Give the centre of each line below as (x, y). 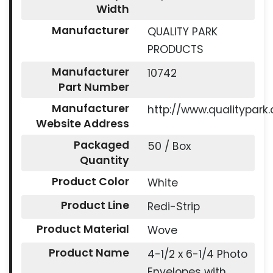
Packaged (101, 145)
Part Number (94, 87)
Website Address (82, 124)
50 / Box (169, 147)
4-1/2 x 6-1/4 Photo (197, 254)
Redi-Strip (173, 207)
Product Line (95, 206)
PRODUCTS (175, 50)
